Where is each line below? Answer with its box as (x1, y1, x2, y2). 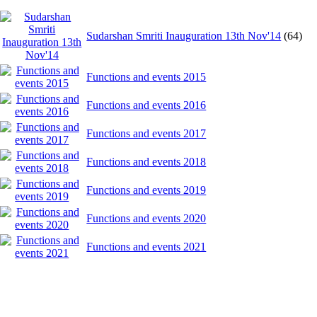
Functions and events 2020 (86, 212, 207, 224)
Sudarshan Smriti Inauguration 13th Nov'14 (86, 29, 282, 42)
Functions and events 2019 (86, 183, 207, 196)
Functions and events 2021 (86, 240, 207, 253)
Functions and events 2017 (86, 127, 207, 139)
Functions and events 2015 (86, 70, 207, 83)
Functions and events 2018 (86, 155, 207, 168)
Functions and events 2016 (86, 98, 207, 111)
